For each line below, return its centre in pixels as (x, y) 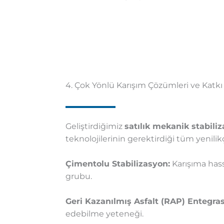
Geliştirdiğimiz (95, 126)
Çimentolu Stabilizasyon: (117, 164)
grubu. (78, 176)
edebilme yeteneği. (104, 214)
